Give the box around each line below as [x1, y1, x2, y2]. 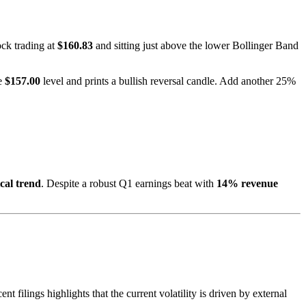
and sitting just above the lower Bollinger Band [93, 40, 298, 52]
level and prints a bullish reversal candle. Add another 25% [40, 75, 296, 87]
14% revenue [217, 177, 278, 189]
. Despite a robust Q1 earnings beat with [41, 177, 217, 189]
